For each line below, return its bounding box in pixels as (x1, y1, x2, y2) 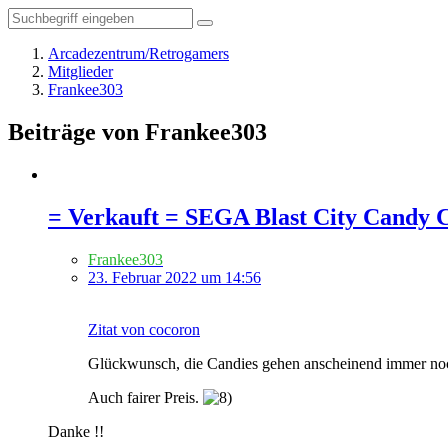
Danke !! (48, 422, 104, 440)
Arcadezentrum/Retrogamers (48, 45, 229, 62)
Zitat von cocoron (88, 320, 200, 338)
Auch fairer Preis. (88, 388, 203, 406)
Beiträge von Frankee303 (8, 118, 267, 145)
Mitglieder (48, 63, 113, 80)
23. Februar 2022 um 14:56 (88, 268, 261, 286)
